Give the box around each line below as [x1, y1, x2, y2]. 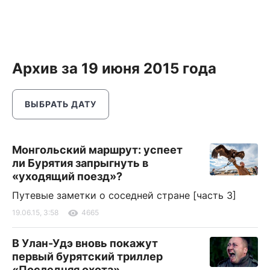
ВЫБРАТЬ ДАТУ [25, 99, 96, 109]
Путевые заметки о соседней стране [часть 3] [12, 189, 236, 201]
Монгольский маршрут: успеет [12, 143, 183, 156]
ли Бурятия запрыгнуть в [12, 157, 148, 169]
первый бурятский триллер [12, 250, 163, 263]
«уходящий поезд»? [12, 170, 122, 183]
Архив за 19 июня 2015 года [12, 60, 216, 77]
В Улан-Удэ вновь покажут [12, 237, 158, 250]
